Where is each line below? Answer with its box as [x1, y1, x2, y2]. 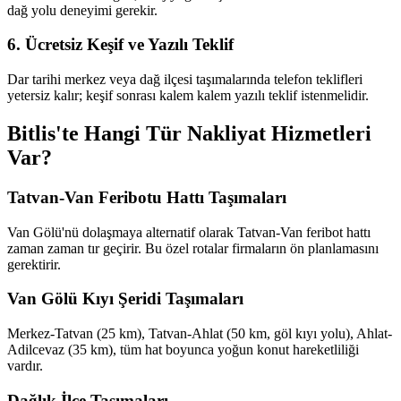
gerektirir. [7, 256, 61, 272]
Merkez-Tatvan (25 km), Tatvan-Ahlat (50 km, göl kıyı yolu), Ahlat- [7, 326, 392, 342]
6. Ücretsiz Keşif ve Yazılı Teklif [7, 35, 234, 55]
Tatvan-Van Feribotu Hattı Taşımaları [7, 187, 286, 207]
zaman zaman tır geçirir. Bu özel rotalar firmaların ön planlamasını [7, 240, 379, 256]
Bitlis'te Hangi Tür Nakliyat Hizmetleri [7, 122, 371, 146]
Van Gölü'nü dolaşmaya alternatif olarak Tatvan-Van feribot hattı [7, 224, 371, 240]
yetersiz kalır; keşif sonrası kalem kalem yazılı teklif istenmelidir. [7, 88, 369, 104]
